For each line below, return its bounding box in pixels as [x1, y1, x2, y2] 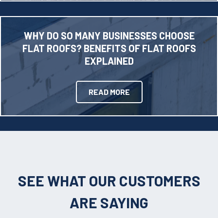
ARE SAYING [70, 194, 148, 212]
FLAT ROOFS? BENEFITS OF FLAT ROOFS [22, 42, 196, 54]
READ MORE [88, 87, 130, 96]
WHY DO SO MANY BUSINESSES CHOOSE [23, 30, 195, 41]
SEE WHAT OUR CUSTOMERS [18, 172, 200, 190]
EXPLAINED [84, 55, 134, 67]
